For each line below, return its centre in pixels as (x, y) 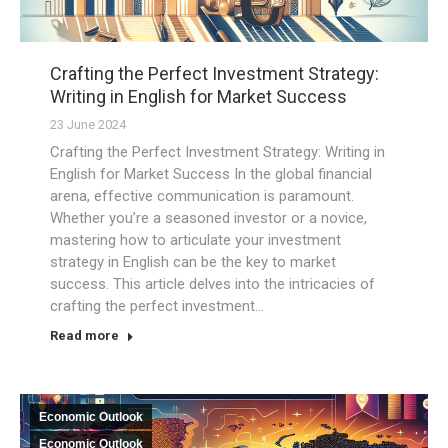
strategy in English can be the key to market (193, 261)
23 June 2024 (88, 124)
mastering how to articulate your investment (195, 239)
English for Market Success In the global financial (211, 173)
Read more (84, 335)
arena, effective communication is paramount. (202, 195)
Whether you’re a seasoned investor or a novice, (208, 217)
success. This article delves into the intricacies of (212, 283)
